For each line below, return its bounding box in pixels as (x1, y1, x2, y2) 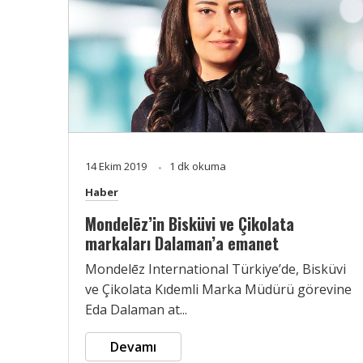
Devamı (110, 337, 156, 356)
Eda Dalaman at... (85, 300, 187, 318)
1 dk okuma (169, 158, 226, 173)
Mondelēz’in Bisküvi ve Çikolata (85, 211, 294, 236)
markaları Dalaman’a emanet (85, 230, 279, 255)
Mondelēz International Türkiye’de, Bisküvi (85, 259, 346, 278)
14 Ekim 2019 (85, 158, 149, 173)
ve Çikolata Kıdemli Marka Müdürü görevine (85, 280, 352, 298)
